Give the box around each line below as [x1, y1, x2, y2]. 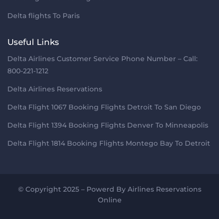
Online [97, 196, 122, 205]
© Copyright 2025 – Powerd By [18, 185, 128, 194]
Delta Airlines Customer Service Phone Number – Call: [7, 54, 197, 64]
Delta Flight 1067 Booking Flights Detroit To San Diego [7, 103, 201, 112]
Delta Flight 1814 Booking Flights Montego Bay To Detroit [7, 139, 210, 148]
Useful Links [7, 37, 59, 47]
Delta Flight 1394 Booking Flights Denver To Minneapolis [7, 121, 208, 130]
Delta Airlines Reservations [7, 85, 102, 94]
